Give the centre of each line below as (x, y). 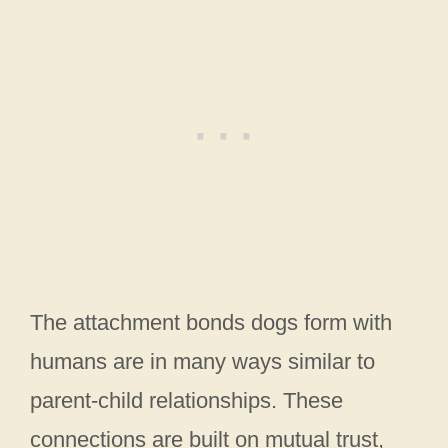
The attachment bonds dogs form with (211, 323)
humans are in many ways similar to (202, 362)
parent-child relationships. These (186, 401)
